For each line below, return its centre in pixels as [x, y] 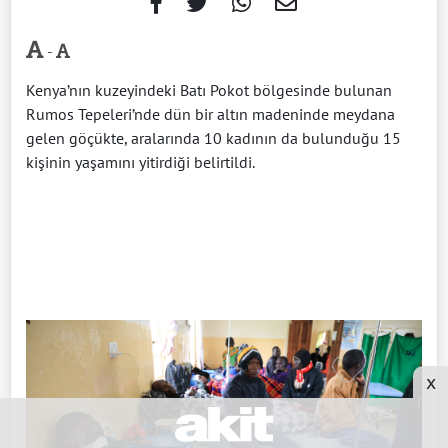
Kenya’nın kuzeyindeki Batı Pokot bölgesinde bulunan [209, 89]
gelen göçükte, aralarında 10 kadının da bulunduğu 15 [213, 137]
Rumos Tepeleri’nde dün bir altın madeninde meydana [210, 113]
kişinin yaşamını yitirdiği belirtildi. [140, 161]
